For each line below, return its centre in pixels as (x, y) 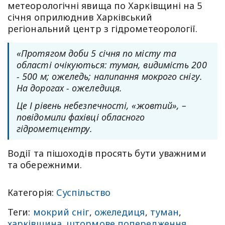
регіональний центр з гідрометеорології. (103, 28)
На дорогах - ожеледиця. (70, 88)
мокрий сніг (61, 212)
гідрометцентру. (55, 128)
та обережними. (45, 164)
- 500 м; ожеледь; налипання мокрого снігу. (109, 76)
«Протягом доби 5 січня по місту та (97, 53)
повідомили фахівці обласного (81, 117)
